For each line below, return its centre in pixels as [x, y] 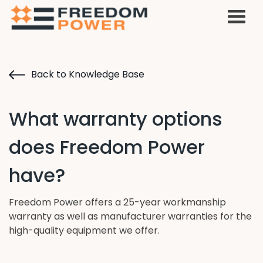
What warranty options [116, 119]
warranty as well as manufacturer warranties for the [130, 216]
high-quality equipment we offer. [84, 230]
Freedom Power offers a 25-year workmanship [117, 202]
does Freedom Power [107, 147]
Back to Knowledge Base [88, 74]
